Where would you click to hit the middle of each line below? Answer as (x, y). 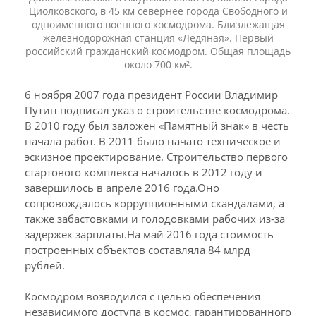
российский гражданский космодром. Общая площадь (158, 51)
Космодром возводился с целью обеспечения (142, 296)
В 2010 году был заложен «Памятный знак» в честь (157, 126)
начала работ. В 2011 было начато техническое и (153, 141)
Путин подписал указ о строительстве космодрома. (157, 110)
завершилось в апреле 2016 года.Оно (122, 188)
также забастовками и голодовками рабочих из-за (155, 219)
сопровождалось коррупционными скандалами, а (154, 203)
